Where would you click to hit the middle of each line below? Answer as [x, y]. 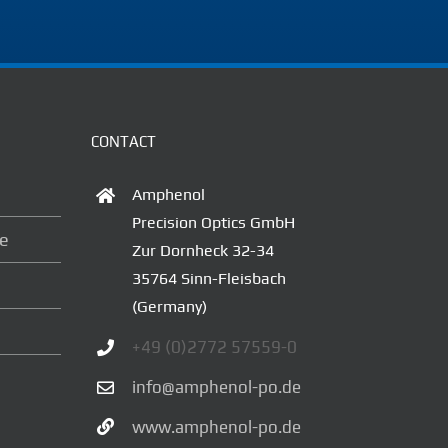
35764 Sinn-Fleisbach [208, 278]
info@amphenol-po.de [216, 386]
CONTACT [123, 141]
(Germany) [169, 306]
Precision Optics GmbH [213, 222]
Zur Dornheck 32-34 [202, 250]
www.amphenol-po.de [216, 426]
